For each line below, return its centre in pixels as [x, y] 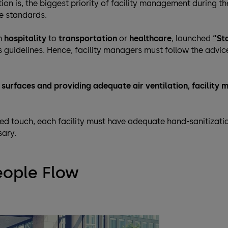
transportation [88, 39]
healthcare [150, 39]
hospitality [25, 39]
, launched [192, 39]
